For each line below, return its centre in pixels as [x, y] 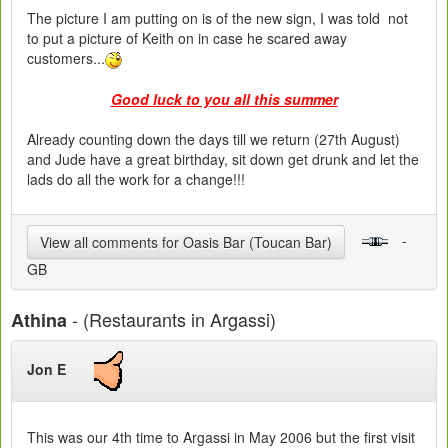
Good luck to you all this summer [224, 99]
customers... [66, 58]
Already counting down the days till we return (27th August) [213, 139]
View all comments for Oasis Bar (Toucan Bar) [186, 242]
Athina [39, 320]
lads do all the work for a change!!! [136, 179]
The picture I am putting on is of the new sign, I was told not [217, 18]
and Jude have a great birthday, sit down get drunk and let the [223, 159]
